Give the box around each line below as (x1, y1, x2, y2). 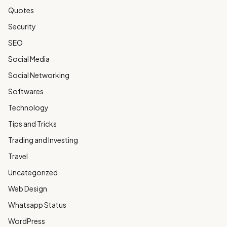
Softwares (8, 87, 44, 96)
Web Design (8, 184, 47, 193)
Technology (8, 103, 49, 112)
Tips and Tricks (8, 119, 57, 128)
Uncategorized (8, 168, 58, 177)
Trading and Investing (8, 135, 78, 144)
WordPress (8, 216, 45, 225)
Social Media (8, 54, 50, 63)
